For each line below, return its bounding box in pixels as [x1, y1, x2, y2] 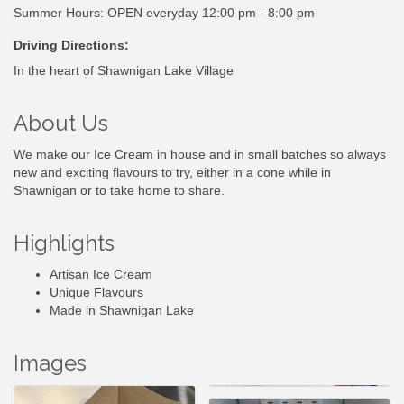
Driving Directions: [14, 38, 129, 53]
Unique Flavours [50, 285, 143, 300]
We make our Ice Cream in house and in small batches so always [14, 147, 386, 162]
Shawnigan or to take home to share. [14, 183, 225, 198]
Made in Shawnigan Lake [50, 303, 194, 318]
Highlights [14, 230, 115, 257]
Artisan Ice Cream [50, 267, 152, 282]
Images [14, 350, 87, 377]
